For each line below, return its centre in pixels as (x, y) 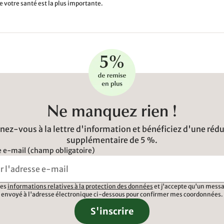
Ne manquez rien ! (112, 113)
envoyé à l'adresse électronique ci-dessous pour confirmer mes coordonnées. (112, 194)
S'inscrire (112, 211)
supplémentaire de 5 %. (112, 140)
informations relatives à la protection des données (80, 186)
